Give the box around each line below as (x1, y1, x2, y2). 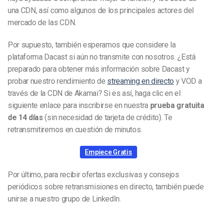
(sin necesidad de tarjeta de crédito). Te (43, 113, 172, 123)
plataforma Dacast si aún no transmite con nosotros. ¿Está (8, 52, 196, 62)
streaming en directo (107, 77, 174, 86)
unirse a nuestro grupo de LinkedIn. (8, 194, 121, 203)
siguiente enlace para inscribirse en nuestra (8, 101, 150, 110)
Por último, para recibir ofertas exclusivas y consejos (8, 170, 179, 179)
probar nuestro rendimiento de (8, 77, 108, 86)
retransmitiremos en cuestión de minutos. (8, 125, 142, 135)
